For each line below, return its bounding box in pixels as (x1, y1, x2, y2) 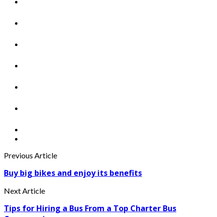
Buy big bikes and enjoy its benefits (4, 168, 142, 179)
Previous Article (4, 151, 57, 160)
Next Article (4, 186, 45, 196)
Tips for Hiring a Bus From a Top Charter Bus (4, 203, 176, 214)
